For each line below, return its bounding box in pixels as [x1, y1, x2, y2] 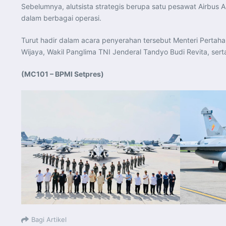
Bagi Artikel [31, 215, 67, 224]
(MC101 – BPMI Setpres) [21, 69, 104, 78]
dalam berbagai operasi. [21, 13, 101, 22]
